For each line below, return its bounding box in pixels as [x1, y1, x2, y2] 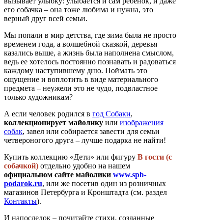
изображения [120, 118, 164, 127]
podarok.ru [4, 179, 42, 188]
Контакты [4, 196, 37, 205]
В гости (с [137, 152, 172, 161]
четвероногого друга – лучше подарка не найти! [4, 136, 166, 144]
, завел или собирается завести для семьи [23, 127, 160, 136]
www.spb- [113, 170, 146, 179]
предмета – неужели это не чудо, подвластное [4, 83, 158, 92]
